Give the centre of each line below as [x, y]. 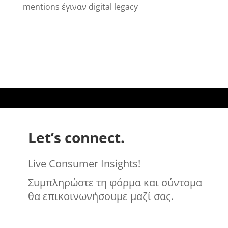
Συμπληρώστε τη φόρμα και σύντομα [115, 182]
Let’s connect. [76, 137]
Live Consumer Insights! [84, 163]
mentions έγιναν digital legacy [80, 7]
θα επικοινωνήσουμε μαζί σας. [101, 196]
